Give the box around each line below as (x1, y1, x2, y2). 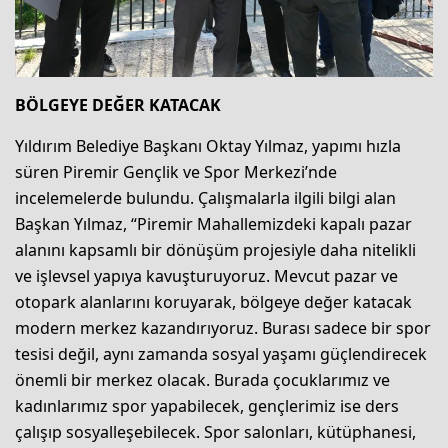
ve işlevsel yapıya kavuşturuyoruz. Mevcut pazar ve (15, 264, 398, 287)
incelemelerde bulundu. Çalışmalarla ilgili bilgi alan (15, 186, 396, 209)
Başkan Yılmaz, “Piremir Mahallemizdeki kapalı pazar (15, 212, 412, 235)
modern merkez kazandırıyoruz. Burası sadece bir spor (15, 316, 431, 339)
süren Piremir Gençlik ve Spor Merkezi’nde (15, 160, 337, 183)
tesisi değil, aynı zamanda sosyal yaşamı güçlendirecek (15, 342, 427, 365)
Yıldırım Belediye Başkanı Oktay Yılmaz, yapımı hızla (15, 134, 401, 157)
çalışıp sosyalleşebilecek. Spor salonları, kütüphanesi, (15, 420, 416, 443)
